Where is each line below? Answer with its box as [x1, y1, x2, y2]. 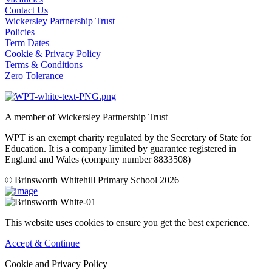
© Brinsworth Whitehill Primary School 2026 [5, 174, 179, 185]
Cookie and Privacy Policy [5, 258, 107, 269]
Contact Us [5, 4, 48, 15]
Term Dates [5, 37, 49, 48]
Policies [5, 26, 35, 37]
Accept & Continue [5, 237, 80, 248]
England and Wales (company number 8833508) [5, 154, 191, 165]
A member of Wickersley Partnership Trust [5, 111, 168, 122]
